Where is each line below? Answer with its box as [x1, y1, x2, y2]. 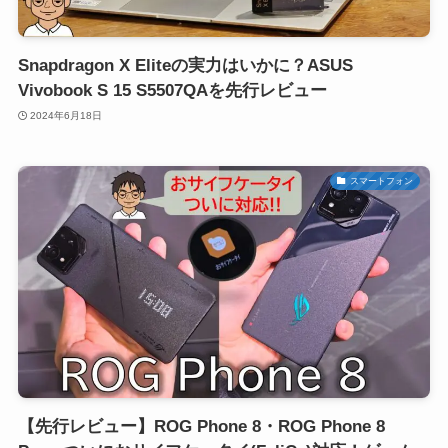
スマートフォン [349, 175, 413, 186]
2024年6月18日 [30, 109, 103, 121]
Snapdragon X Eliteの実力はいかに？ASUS [17, 56, 353, 76]
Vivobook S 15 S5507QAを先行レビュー [17, 81, 327, 101]
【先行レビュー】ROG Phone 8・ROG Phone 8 [17, 417, 385, 437]
